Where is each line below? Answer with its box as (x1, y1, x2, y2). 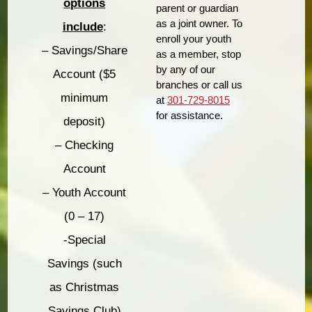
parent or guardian (156, 1, 238, 14)
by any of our (156, 63, 215, 75)
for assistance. (156, 109, 223, 121)
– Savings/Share (41, 44, 127, 58)
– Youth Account (42, 186, 127, 200)
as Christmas (49, 281, 120, 295)
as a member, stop (156, 47, 241, 60)
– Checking (55, 139, 114, 153)
